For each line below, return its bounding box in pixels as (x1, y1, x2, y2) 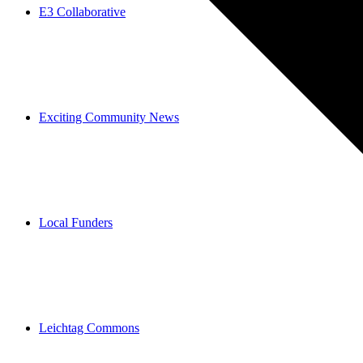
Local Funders (39, 216, 113, 229)
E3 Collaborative (39, 5, 126, 19)
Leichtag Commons (39, 321, 139, 335)
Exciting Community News (39, 110, 179, 124)
